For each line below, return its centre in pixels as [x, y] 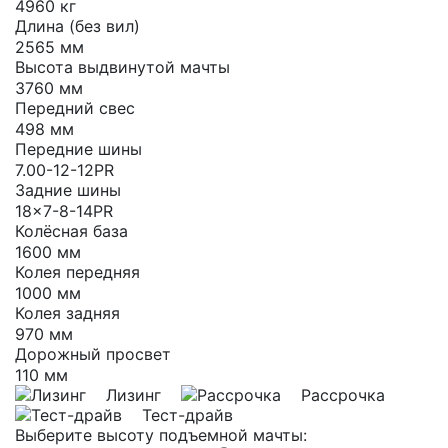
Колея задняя [67, 313]
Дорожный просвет [93, 354]
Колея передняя [77, 272]
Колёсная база [71, 231]
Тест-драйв [187, 415]
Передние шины [78, 149]
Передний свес [75, 108]
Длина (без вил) [77, 26]
